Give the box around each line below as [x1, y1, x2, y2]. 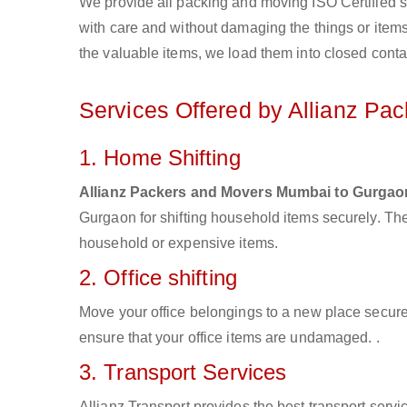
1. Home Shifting [79, 145, 241, 170]
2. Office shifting [79, 265, 237, 290]
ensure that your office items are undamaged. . [79, 330, 380, 345]
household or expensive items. [79, 235, 278, 251]
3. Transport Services [79, 360, 287, 384]
